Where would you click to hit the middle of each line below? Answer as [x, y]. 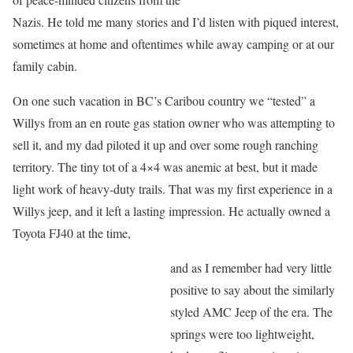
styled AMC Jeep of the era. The [251, 312]
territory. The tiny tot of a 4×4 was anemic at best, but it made [165, 167]
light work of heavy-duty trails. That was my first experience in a [173, 189]
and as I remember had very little [251, 268]
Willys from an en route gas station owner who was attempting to [174, 123]
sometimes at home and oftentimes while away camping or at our [173, 44]
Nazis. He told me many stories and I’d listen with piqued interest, [176, 22]
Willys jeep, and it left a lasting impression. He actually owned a [171, 211]
